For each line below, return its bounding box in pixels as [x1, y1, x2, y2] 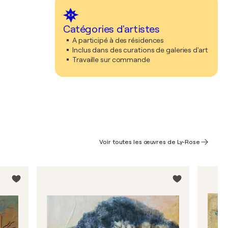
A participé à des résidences [72, 36, 164, 44]
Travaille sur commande [72, 55, 150, 64]
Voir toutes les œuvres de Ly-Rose [99, 138, 200, 146]
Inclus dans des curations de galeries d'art [72, 46, 208, 54]
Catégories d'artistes [63, 23, 160, 35]
